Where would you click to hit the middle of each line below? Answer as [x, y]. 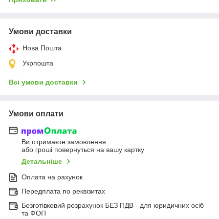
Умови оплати [36, 113]
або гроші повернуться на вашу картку [83, 150]
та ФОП [34, 213]
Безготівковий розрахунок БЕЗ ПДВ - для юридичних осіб [113, 206]
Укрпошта [38, 63]
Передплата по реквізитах [63, 191]
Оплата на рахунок [52, 177]
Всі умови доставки [43, 82]
